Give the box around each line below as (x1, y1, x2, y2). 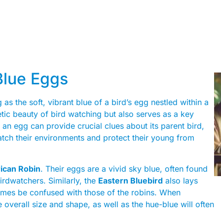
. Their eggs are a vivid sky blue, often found (40, 163, 208, 174)
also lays (163, 175, 198, 185)
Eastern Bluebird (98, 175, 163, 185)
